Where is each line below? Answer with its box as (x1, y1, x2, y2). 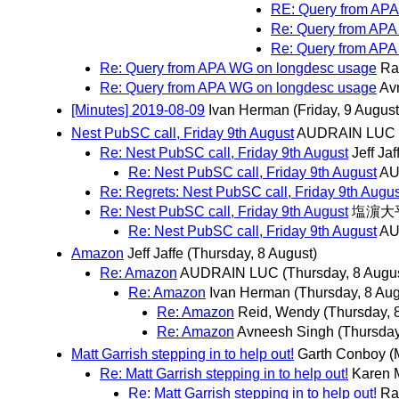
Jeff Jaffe (127, 245, 183, 261)
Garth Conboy (297, 346, 386, 362)
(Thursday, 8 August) (187, 245, 317, 261)
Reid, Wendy (238, 304, 320, 320)
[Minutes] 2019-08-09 (71, 102, 205, 118)
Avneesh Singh (237, 323, 334, 339)
